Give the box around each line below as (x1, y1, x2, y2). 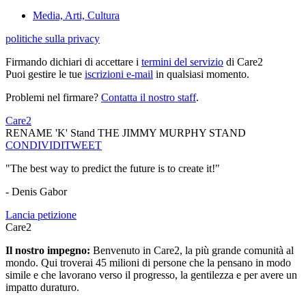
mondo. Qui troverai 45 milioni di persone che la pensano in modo (5, 257, 291, 269)
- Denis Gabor (5, 186, 67, 198)
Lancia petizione (5, 209, 76, 221)
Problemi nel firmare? (5, 92, 101, 104)
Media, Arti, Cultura (33, 10, 120, 22)
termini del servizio (141, 56, 223, 68)
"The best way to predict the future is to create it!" (5, 163, 220, 175)
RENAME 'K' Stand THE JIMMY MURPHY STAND (5, 127, 246, 139)
